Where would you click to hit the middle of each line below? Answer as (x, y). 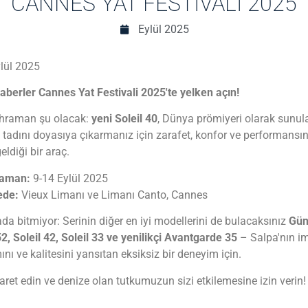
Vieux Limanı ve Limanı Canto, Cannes (113, 195)
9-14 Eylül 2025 (69, 178)
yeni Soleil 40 (124, 119)
